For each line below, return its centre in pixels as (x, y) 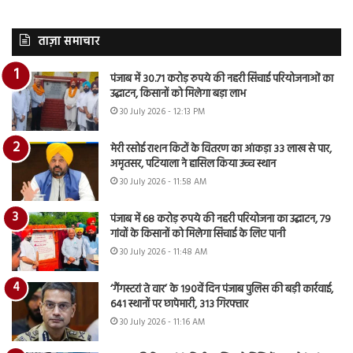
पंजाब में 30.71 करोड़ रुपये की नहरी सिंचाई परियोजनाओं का (222, 79)
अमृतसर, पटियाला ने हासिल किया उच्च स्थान (193, 164)
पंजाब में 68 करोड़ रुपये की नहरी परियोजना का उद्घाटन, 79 (221, 219)
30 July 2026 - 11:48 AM (163, 252)
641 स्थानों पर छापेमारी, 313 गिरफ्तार (179, 305)
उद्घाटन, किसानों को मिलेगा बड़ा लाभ (178, 94)
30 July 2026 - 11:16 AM (162, 322)
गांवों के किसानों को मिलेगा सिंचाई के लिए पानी (198, 234)
